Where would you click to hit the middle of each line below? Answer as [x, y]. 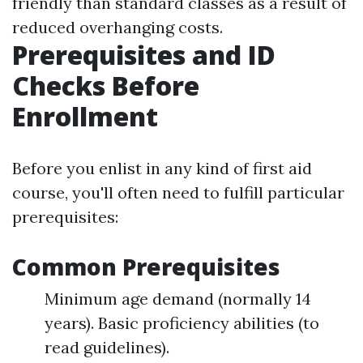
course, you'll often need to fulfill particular [178, 192]
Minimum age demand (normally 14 [178, 299]
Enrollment [85, 116]
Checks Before [106, 85]
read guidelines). [107, 347]
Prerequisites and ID [144, 55]
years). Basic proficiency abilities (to [182, 323]
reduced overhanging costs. [117, 27]
